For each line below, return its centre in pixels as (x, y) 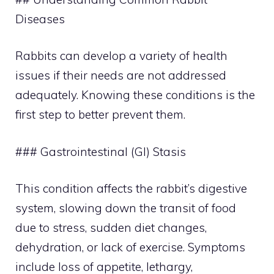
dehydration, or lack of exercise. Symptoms (130, 247)
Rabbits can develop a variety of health (121, 56)
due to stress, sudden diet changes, (111, 228)
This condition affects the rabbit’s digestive (131, 188)
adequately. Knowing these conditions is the (135, 95)
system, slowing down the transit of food (126, 208)
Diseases (40, 19)
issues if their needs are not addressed (121, 75)
